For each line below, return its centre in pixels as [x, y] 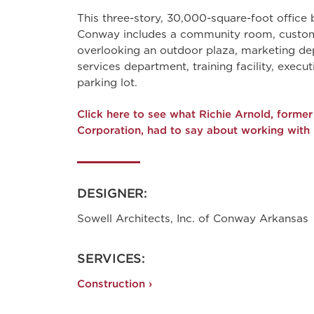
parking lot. [107, 82]
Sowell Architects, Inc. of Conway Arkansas [193, 218]
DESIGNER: [112, 193]
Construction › [115, 284]
